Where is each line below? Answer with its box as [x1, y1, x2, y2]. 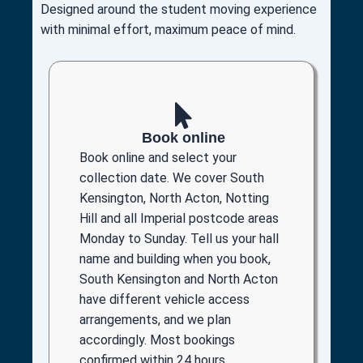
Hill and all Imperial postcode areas [79, 210, 279, 226]
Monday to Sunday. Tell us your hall [79, 230, 279, 246]
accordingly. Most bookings [79, 331, 235, 348]
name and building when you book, [79, 250, 271, 267]
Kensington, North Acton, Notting [79, 190, 269, 206]
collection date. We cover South [79, 169, 264, 186]
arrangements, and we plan [79, 311, 231, 327]
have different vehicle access [79, 291, 250, 307]
